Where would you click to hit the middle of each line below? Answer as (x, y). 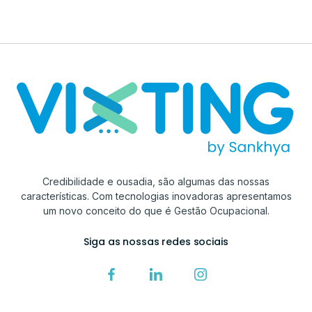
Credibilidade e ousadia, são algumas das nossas (156, 182)
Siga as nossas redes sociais (156, 242)
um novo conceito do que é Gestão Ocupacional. (156, 211)
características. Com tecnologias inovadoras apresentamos (156, 196)
